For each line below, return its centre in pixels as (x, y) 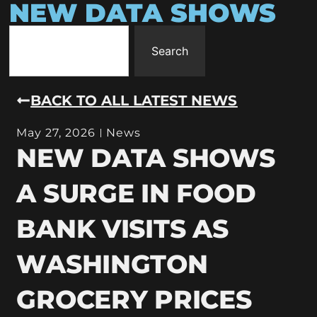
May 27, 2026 (56, 132)
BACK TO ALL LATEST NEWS (134, 100)
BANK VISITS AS (122, 228)
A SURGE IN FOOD (136, 193)
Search (170, 51)
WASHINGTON (112, 264)
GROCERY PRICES (134, 299)
